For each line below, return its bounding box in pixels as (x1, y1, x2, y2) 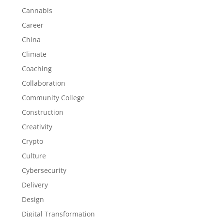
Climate (21, 49, 46, 59)
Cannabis (21, 6, 52, 15)
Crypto (21, 137, 43, 146)
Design (21, 195, 44, 204)
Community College (21, 93, 85, 102)
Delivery (21, 180, 48, 189)
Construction (21, 108, 63, 117)
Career (21, 20, 44, 30)
